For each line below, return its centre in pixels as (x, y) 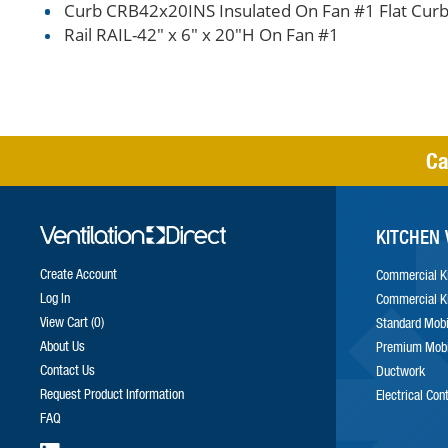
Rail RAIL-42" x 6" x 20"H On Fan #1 (201, 35)
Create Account (78, 273)
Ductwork (400, 371)
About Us (62, 345)
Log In (54, 297)
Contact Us (67, 369)
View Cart (65, 321)
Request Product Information (111, 393)
